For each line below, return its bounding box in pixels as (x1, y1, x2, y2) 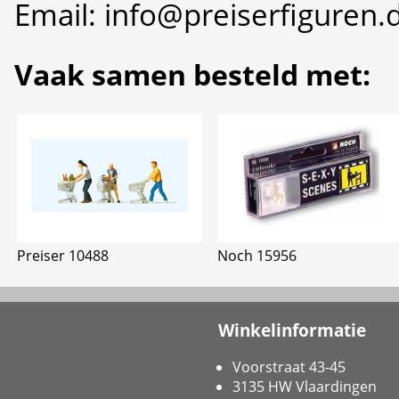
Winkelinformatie (218, 318, 366, 341)
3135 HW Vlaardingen (232, 377, 377, 397)
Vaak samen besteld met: (14, 54, 370, 95)
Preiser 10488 (17, 246, 110, 266)
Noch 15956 (216, 246, 297, 266)
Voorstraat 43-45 (232, 357, 346, 378)
